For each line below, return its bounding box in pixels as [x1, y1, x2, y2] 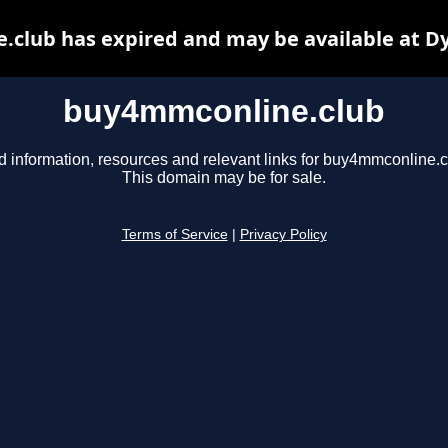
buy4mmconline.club [63, 93, 385, 129]
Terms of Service [121, 227, 228, 243]
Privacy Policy [239, 227, 327, 243]
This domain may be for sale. [122, 169, 326, 187]
